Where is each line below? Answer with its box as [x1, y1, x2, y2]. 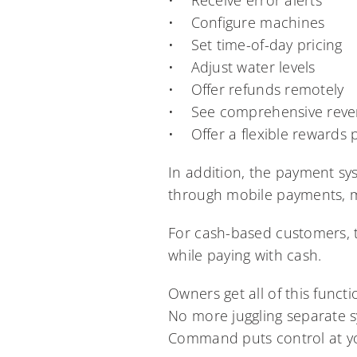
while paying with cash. [168, 245, 322, 265]
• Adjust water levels [168, 57, 316, 76]
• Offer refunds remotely [168, 80, 344, 99]
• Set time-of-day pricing [168, 35, 343, 54]
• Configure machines [168, 13, 325, 32]
